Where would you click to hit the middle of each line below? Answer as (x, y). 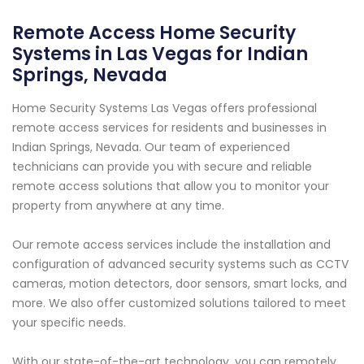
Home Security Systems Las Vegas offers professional (165, 108)
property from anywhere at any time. (118, 206)
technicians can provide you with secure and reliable (162, 167)
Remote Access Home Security (154, 33)
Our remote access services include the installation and (171, 245)
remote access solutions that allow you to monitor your (171, 186)
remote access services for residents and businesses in (169, 128)
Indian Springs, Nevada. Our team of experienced (151, 147)
